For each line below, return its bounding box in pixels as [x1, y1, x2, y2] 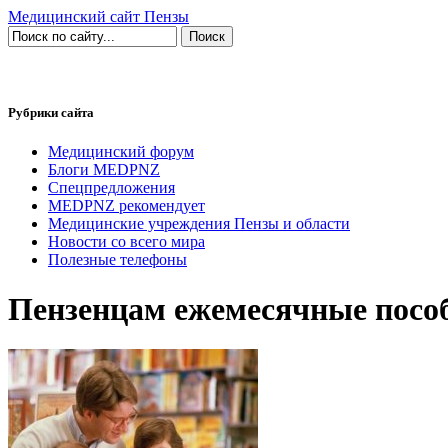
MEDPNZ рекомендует [48, 197, 205, 215]
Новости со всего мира [48, 233, 205, 251]
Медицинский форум [48, 143, 194, 161]
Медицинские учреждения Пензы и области [48, 215, 350, 233]
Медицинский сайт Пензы [8, 8, 189, 25]
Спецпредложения [48, 179, 175, 197]
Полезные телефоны [48, 251, 187, 269]
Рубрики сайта [8, 105, 94, 121]
